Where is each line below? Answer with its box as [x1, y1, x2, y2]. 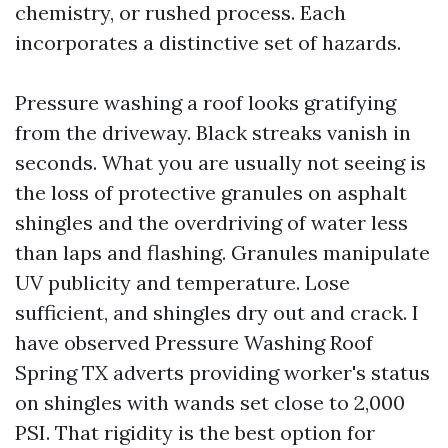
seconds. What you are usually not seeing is [15, 150, 426, 175]
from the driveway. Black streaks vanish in [15, 120, 411, 145]
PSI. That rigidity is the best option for [15, 420, 375, 445]
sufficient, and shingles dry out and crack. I [15, 300, 419, 325]
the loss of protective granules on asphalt [15, 180, 407, 205]
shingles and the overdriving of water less [15, 210, 408, 235]
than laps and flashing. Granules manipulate [15, 240, 430, 265]
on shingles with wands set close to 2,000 [15, 390, 405, 415]
